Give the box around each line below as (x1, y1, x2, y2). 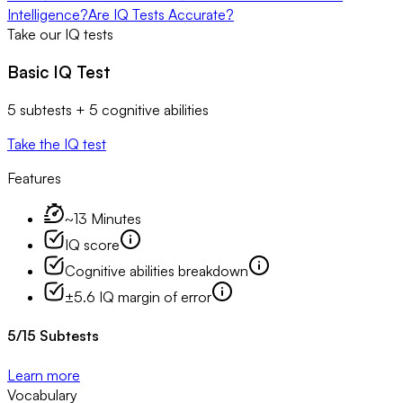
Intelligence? (7, 4, 88, 23)
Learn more (7, 365, 80, 384)
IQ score (65, 235, 120, 254)
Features (7, 168, 61, 187)
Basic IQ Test (7, 61, 111, 83)
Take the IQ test (7, 134, 106, 153)
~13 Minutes (65, 209, 141, 228)
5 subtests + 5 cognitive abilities (7, 100, 209, 119)
